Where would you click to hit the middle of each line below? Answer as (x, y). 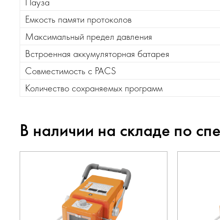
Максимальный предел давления (89, 36)
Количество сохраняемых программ (94, 88)
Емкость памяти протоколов (78, 19)
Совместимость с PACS (70, 71)
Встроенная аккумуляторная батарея (97, 54)
